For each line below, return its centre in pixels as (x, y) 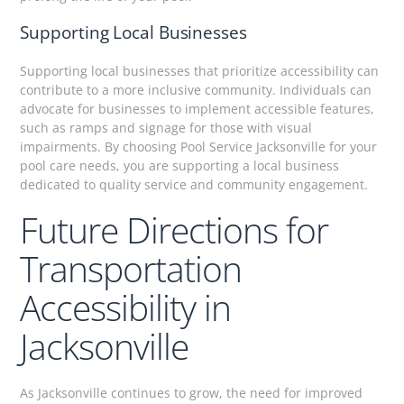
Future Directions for (174, 229)
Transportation (131, 268)
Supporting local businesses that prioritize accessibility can (200, 70)
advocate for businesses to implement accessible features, (197, 108)
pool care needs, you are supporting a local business (180, 165)
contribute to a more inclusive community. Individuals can (196, 89)
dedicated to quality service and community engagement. (194, 184)
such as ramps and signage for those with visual (166, 127)
